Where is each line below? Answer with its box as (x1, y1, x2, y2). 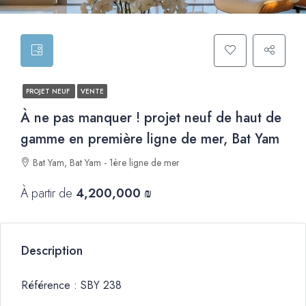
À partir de (20, 184, 76, 202)
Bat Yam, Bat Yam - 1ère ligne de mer (33, 156, 180, 169)
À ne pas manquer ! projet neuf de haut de (20, 108, 281, 128)
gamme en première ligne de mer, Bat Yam (20, 129, 279, 149)
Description (21, 242, 83, 260)
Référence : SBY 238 (21, 277, 122, 293)
